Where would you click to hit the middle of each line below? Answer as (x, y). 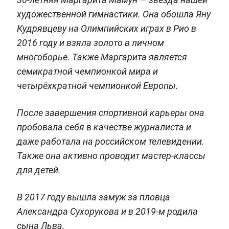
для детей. (39, 170)
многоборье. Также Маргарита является (102, 57)
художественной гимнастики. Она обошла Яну (113, 14)
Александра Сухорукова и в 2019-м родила (107, 211)
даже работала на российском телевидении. (110, 141)
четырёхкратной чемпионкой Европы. (97, 85)
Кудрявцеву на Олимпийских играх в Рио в (106, 28)
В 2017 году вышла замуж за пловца (93, 197)
